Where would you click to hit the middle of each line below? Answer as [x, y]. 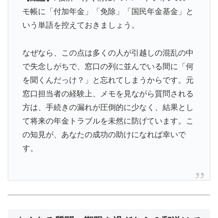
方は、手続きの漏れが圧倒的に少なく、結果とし [108, 107]
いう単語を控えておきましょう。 [81, 25]
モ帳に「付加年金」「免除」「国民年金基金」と [108, 11]
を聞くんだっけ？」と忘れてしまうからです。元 [108, 80]
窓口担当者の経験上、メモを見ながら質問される [108, 93]
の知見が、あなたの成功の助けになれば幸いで [104, 134]
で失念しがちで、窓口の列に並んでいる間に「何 [108, 66]
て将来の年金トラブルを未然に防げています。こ [108, 121]
